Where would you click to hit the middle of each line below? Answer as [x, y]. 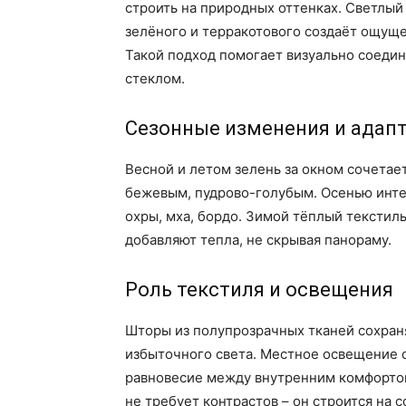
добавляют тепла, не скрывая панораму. [258, 240]
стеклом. [155, 79]
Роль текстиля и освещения [259, 290]
